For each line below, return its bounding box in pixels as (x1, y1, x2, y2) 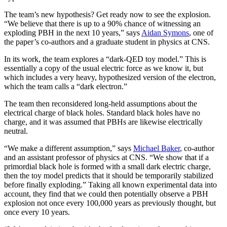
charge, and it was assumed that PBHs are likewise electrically (4, 117, 203, 126)
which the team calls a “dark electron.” (4, 82, 127, 91)
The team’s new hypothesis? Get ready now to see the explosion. (4, 10, 211, 19)
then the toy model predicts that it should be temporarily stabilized (4, 171, 213, 180)
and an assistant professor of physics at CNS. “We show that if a (4, 153, 209, 162)
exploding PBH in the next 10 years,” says (4, 28, 141, 37)
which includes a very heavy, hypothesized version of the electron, (4, 72, 216, 82)
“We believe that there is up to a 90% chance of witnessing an (4, 19, 201, 28)
